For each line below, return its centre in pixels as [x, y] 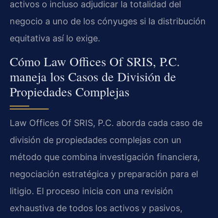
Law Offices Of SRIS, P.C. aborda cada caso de [106, 123]
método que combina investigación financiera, [105, 157]
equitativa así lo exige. [55, 38]
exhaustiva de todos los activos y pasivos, [96, 208]
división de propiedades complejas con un [96, 140]
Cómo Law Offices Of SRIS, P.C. [95, 61]
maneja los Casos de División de [93, 76]
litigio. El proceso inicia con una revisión [91, 191]
